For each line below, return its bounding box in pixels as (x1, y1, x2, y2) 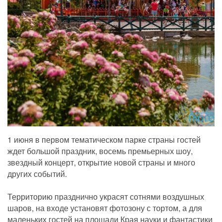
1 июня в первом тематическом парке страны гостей (7, 134, 201, 146)
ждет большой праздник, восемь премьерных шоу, (7, 145, 193, 157)
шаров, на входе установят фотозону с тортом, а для (7, 202, 202, 214)
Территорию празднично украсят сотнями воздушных (7, 191, 204, 203)
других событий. (7, 168, 67, 180)
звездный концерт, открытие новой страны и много (7, 157, 195, 168)
